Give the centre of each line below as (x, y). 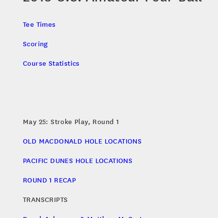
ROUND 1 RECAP (50, 180)
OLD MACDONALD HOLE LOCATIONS (82, 141)
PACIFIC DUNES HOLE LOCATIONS (78, 160)
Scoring (36, 44)
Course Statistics (51, 63)
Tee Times (39, 24)
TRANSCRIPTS (45, 199)
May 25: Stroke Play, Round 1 (71, 121)
